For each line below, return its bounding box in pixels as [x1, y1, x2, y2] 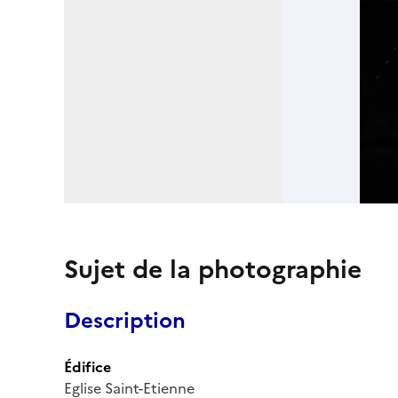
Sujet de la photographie [64, 250, 362, 288]
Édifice [64, 355, 111, 378]
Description [64, 304, 186, 337]
